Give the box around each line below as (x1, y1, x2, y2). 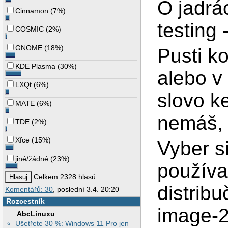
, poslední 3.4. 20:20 (53, 185, 119, 194)
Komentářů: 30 (5, 185, 53, 194)
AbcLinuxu (17, 209, 55, 218)
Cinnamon (15, 7, 49, 15)
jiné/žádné (15, 154, 49, 163)
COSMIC (15, 25, 44, 34)
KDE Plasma (15, 62, 56, 71)
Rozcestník (6, 197, 45, 206)
